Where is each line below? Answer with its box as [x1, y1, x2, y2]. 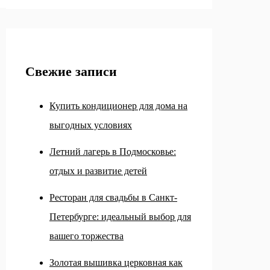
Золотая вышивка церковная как [49, 257, 183, 268]
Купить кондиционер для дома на [49, 100, 187, 111]
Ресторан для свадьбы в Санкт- [49, 192, 177, 202]
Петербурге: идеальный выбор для [49, 211, 191, 222]
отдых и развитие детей [49, 165, 147, 176]
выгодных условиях [49, 119, 132, 130]
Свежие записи [25, 64, 117, 80]
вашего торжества [49, 230, 124, 241]
